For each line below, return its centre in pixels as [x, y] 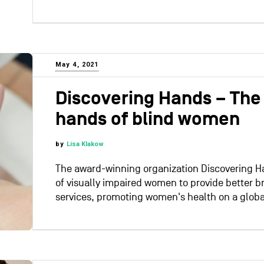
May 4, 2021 [77, 65]
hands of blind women [148, 120]
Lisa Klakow [85, 144]
